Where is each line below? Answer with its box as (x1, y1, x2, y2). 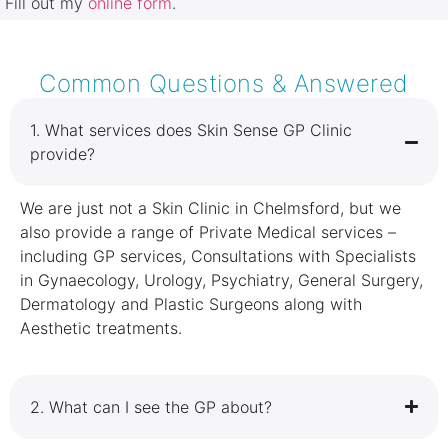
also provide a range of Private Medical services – (20, 222, 396, 243)
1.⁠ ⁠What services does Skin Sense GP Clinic (30, 120, 352, 141)
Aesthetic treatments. (20, 318, 182, 339)
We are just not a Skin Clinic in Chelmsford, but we (20, 198, 401, 219)
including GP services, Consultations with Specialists (20, 246, 416, 267)
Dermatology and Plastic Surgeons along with (20, 294, 362, 315)
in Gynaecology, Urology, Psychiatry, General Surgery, (20, 270, 423, 291)
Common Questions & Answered (39, 69, 409, 99)
